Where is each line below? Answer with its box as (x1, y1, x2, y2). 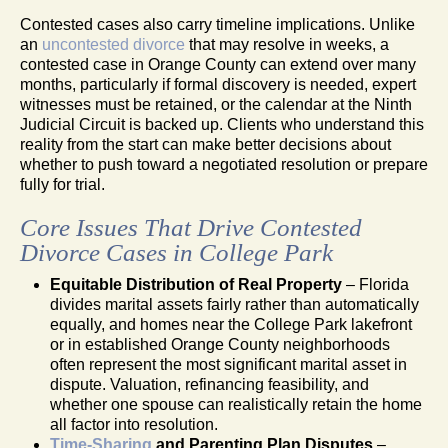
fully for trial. (20, 175, 105, 193)
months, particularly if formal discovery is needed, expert (20, 75, 416, 93)
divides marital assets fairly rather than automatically (50, 295, 419, 313)
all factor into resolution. (50, 415, 218, 433)
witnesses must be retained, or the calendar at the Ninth (20, 95, 412, 113)
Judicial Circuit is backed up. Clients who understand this (20, 115, 424, 133)
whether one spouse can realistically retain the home (50, 395, 422, 413)
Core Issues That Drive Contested (20, 213, 362, 241)
